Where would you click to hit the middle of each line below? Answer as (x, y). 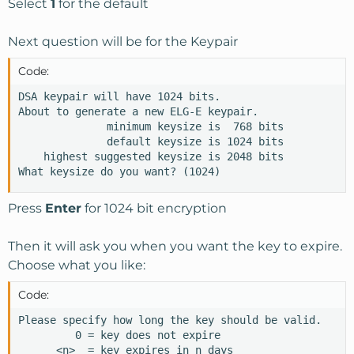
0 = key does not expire (119, 335)
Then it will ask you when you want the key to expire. (175, 246)
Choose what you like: (77, 265)
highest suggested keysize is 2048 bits (151, 156)
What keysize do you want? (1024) (119, 171)
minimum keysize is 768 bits (151, 126)
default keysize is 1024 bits (151, 141)
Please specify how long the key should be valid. (170, 320)
